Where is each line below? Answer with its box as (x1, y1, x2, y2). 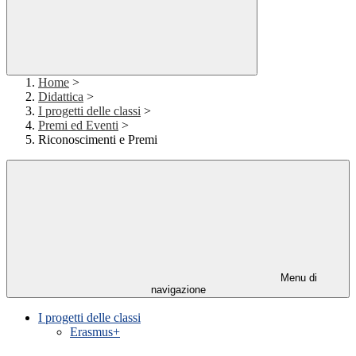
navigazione (150, 284, 206, 296)
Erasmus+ (70, 325, 120, 339)
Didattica (38, 90, 83, 104)
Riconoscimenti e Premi (38, 133, 157, 147)
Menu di (277, 272, 317, 284)
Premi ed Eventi (38, 118, 118, 133)
